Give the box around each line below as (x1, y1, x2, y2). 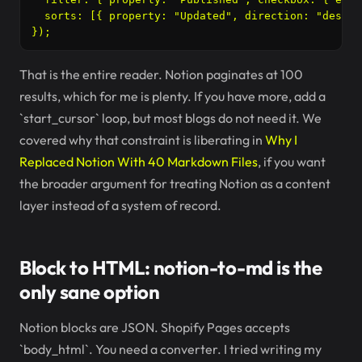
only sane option (19, 280, 159, 304)
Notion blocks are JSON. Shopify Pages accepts (19, 319, 290, 335)
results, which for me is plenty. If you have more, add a (19, 88, 326, 104)
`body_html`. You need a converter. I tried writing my (19, 341, 322, 357)
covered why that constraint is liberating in (19, 132, 265, 148)
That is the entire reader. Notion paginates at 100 (19, 66, 303, 82)
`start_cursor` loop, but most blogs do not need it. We (19, 110, 322, 126)
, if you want (258, 154, 326, 170)
